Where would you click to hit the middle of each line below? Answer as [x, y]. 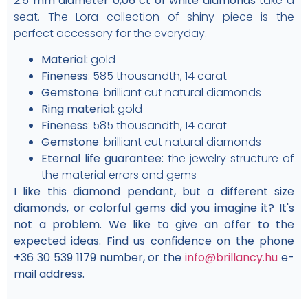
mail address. [49, 274]
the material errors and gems [119, 175]
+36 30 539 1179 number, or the [100, 257]
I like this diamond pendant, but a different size [154, 191]
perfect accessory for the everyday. [110, 33]
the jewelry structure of [229, 158]
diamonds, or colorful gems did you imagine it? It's [154, 208]
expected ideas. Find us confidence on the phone [154, 241]
